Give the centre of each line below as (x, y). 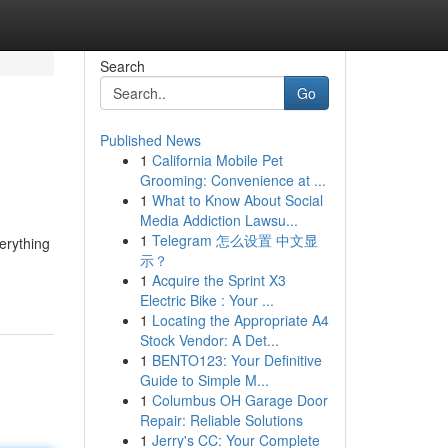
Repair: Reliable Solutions (221, 420)
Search (122, 66)
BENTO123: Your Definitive (236, 360)
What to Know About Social (237, 200)
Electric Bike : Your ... (206, 300)
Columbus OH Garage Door (239, 400)
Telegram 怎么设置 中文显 (234, 240)
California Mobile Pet (217, 160)
